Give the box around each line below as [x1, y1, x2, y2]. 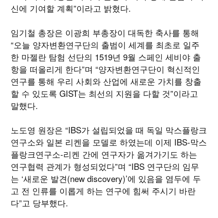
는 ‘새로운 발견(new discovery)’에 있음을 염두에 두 [11, 172, 201, 184]
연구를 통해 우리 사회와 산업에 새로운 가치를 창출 [11, 74, 202, 87]
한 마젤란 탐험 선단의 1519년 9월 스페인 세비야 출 [11, 50, 201, 63]
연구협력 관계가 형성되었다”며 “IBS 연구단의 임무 [11, 160, 200, 172]
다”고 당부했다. [11, 196, 69, 209]
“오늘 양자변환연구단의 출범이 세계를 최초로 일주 [11, 38, 200, 51]
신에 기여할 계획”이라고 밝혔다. [11, 1, 131, 14]
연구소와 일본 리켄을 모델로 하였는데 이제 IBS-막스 [11, 135, 207, 148]
